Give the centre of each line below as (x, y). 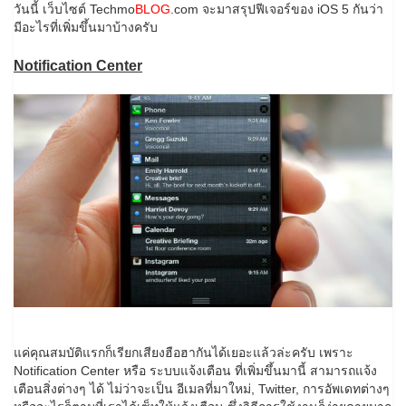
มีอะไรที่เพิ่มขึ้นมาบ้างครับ (86, 27)
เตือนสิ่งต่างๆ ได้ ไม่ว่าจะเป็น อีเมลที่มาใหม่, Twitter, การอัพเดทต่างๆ (202, 388)
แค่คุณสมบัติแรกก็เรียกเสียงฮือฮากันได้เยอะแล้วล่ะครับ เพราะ (184, 352)
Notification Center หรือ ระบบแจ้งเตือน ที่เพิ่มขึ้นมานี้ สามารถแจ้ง (195, 370)
